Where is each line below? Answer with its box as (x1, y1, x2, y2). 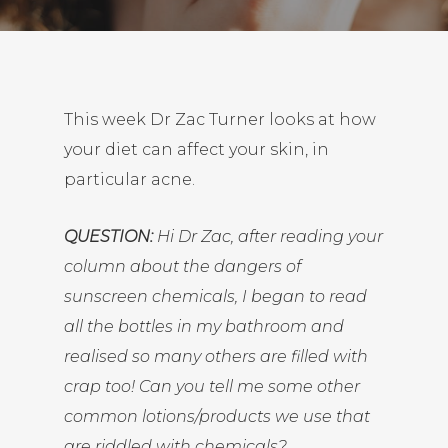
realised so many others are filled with (64, 347, 368, 366)
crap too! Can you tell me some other (64, 377, 360, 396)
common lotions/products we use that (64, 407, 370, 426)
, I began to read (235, 287, 367, 306)
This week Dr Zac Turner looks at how (64, 110, 376, 129)
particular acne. (64, 170, 195, 189)
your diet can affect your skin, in (64, 140, 329, 159)
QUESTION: (64, 227, 153, 246)
